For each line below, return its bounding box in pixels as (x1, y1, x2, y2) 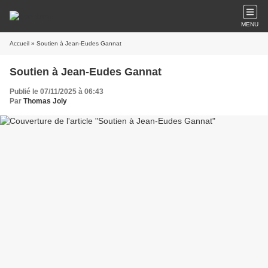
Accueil (10, 40, 29, 47)
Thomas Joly (23, 97, 67, 105)
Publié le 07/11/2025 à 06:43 (10, 87, 103, 96)
